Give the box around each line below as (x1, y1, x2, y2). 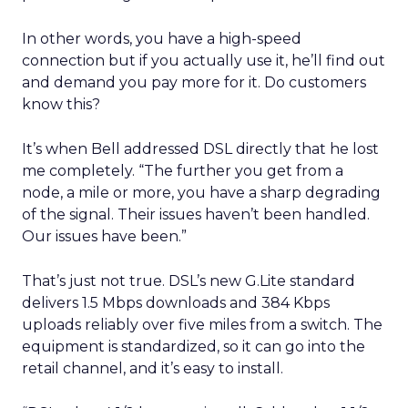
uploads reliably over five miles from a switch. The (22, 316, 382, 333)
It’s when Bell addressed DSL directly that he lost (22, 140, 379, 158)
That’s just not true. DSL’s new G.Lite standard (22, 272, 355, 290)
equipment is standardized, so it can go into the (22, 338, 365, 355)
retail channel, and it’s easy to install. (22, 360, 283, 377)
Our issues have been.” (22, 228, 187, 245)
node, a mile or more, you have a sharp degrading (22, 184, 381, 201)
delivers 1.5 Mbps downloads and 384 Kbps (22, 294, 330, 311)
